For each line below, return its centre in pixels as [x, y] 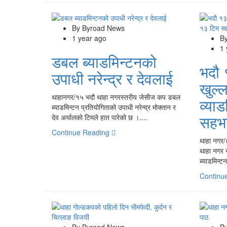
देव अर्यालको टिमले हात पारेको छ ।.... [100, 117]
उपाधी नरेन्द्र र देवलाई [112, 78]
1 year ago [89, 38]
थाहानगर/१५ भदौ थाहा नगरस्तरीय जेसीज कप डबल [116, 97]
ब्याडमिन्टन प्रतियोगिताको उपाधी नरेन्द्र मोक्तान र [114, 107]
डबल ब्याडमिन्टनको [104, 61]
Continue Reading [82, 132]
